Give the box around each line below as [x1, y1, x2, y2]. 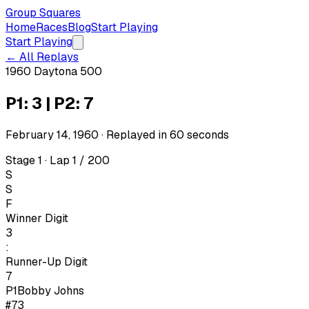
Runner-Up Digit [6, 254, 88, 269]
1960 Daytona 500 [6, 64, 102, 79]
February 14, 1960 [6, 127, 99, 142]
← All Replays [6, 50, 79, 64]
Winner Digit [6, 210, 68, 226]
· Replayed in [99, 127, 170, 142]
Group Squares [6, 6, 81, 20]
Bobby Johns [17, 283, 84, 298]
